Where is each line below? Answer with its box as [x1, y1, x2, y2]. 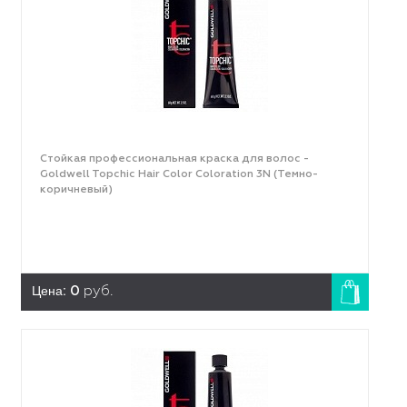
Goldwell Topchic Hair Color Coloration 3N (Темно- [39, 169, 318, 180]
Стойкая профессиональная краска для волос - [39, 154, 309, 164]
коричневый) [39, 184, 113, 195]
